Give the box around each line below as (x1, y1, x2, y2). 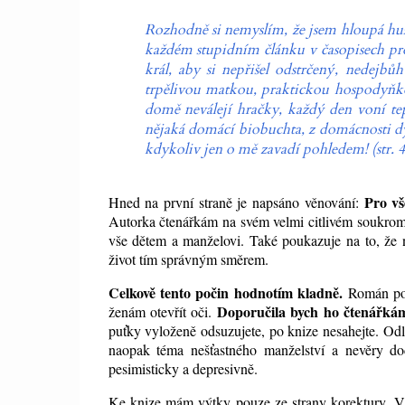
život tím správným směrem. (108, 250, 273, 269)
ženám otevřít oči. (108, 302, 217, 322)
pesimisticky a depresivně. (108, 359, 258, 379)
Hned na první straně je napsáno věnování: (108, 193, 359, 212)
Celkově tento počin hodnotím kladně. (108, 282, 344, 304)
